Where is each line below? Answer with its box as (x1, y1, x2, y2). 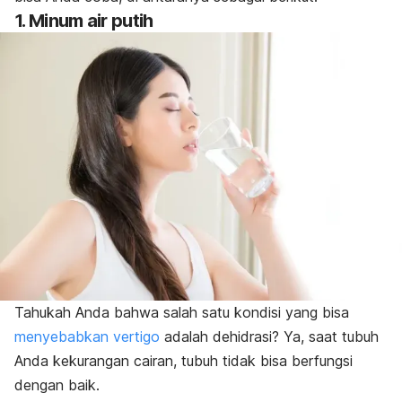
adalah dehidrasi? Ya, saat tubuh (160, 328, 379, 346)
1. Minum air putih (14, 10, 153, 32)
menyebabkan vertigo (14, 328, 160, 346)
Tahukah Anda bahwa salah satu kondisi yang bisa (14, 303, 349, 322)
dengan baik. (14, 376, 100, 395)
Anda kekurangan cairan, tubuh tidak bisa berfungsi (14, 352, 353, 371)
